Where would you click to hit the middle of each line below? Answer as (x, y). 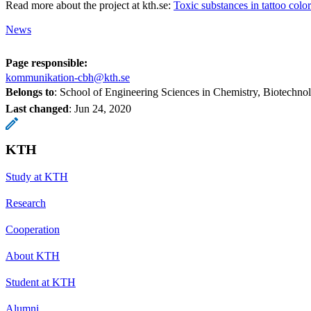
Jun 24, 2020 (103, 108)
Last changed (37, 108)
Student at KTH (41, 282)
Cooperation (33, 229)
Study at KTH (37, 176)
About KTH (33, 255)
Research (26, 203)
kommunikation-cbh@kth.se (68, 77)
